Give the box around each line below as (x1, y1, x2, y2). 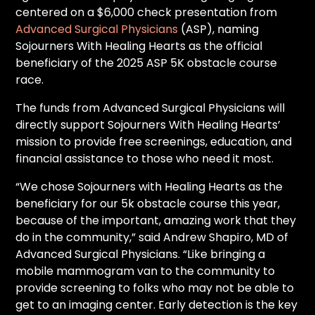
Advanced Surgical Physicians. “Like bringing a (15, 245, 266, 262)
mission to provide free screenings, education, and (15, 133, 292, 150)
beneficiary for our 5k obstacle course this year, (15, 195, 281, 212)
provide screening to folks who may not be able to (15, 279, 295, 296)
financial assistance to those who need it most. (15, 150, 274, 167)
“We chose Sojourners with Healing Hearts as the (15, 178, 283, 195)
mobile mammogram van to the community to (15, 262, 276, 279)
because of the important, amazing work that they (15, 212, 297, 229)
